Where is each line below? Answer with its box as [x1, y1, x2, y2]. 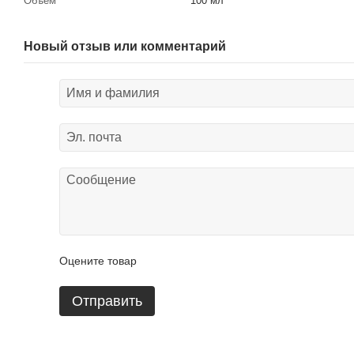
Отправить [72, 293, 142, 310]
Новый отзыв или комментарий [24, 40, 226, 54]
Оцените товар [59, 254, 137, 268]
